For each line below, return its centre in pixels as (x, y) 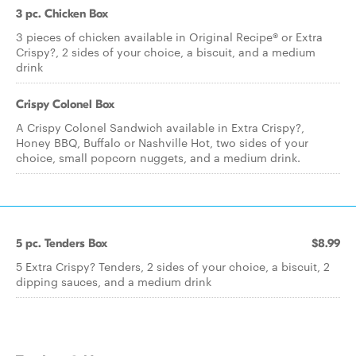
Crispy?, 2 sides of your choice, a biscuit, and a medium (166, 52)
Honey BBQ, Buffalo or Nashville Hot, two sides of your (162, 142)
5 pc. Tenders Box (62, 243)
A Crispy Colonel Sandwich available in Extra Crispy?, (160, 127)
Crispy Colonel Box (65, 104)
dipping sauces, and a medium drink (114, 281)
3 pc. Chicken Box (62, 14)
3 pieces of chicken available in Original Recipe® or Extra (169, 37)
